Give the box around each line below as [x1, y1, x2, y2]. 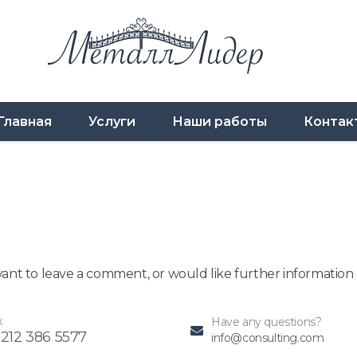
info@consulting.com [211, 331, 324, 345]
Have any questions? [211, 315, 322, 329]
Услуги [88, 114, 135, 129]
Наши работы [172, 114, 267, 129]
